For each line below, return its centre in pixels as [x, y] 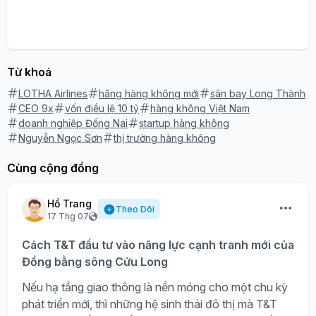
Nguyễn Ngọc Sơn [60, 138]
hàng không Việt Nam [200, 108]
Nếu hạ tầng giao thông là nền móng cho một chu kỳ [155, 287]
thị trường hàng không [165, 138]
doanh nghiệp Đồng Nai [73, 123]
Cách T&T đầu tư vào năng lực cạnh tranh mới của [158, 244]
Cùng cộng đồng [53, 168]
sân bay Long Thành [258, 93]
